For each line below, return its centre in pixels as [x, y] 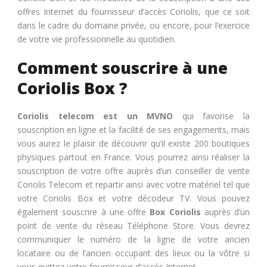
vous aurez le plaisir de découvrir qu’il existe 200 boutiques [133, 144]
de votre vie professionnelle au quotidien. [97, 39]
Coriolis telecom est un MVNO [100, 116]
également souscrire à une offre [84, 212]
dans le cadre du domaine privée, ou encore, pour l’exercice [133, 26]
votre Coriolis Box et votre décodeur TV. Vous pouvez [133, 198]
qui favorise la [216, 116]
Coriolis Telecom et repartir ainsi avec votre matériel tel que [133, 185]
